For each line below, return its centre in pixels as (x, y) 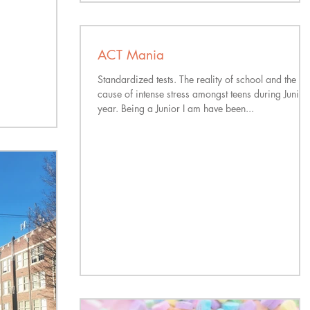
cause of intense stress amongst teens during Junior (203, 94)
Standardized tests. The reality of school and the (197, 79)
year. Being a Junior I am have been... (176, 108)
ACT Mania (131, 55)
